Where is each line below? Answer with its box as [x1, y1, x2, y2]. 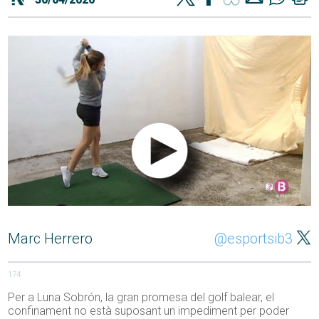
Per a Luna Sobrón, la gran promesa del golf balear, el [8, 291, 275, 305]
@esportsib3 [214, 230, 293, 248]
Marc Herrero [8, 230, 93, 248]
